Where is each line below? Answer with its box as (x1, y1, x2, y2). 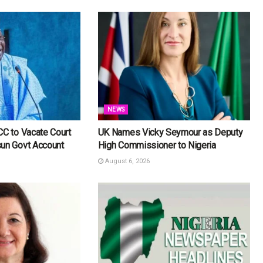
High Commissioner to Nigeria (97, 139, 216, 151)
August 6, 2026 (103, 157, 150, 165)
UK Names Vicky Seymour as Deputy (97, 126, 243, 138)
